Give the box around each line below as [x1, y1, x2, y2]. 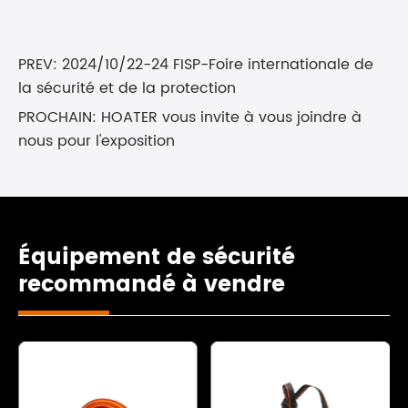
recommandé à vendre [18, 267, 285, 304]
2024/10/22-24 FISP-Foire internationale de [62, 53, 373, 77]
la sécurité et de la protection [18, 76, 236, 101]
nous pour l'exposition [18, 129, 175, 154]
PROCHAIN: [18, 106, 101, 130]
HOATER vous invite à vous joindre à [101, 106, 362, 130]
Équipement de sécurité [18, 240, 295, 277]
